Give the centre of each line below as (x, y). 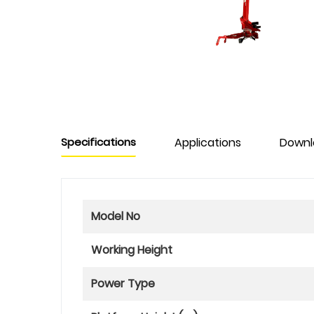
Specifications (98, 142)
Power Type (123, 284)
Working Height (132, 250)
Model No (116, 216)
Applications (208, 143)
